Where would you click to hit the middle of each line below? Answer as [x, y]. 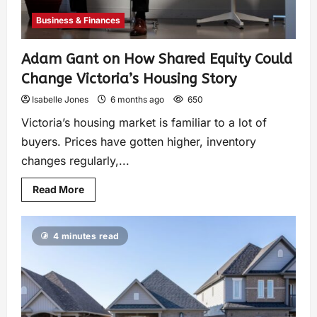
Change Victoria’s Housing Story [129, 79]
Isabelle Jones [60, 99]
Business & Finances [78, 20]
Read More [58, 189]
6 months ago [137, 99]
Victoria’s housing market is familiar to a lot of [144, 122]
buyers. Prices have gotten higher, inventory [139, 141]
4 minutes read [86, 236]
